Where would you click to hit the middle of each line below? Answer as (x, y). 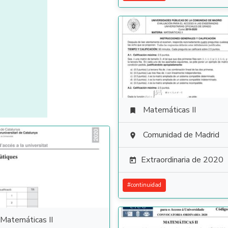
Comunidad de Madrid (181, 135)
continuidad (146, 185)
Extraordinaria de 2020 (182, 160)
